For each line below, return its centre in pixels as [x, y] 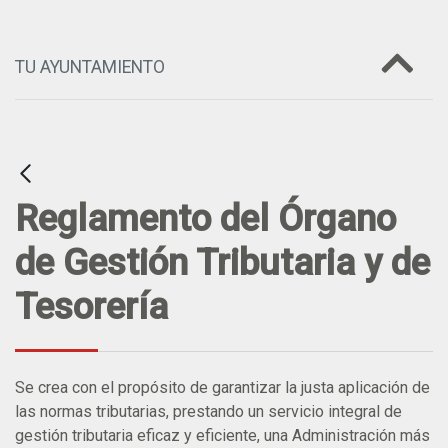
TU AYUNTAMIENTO [90, 66]
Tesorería [91, 306]
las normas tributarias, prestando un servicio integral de [208, 411]
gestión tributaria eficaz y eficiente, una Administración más [222, 435]
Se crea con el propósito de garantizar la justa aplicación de [222, 387]
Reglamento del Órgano [205, 218]
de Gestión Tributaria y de [222, 262]
